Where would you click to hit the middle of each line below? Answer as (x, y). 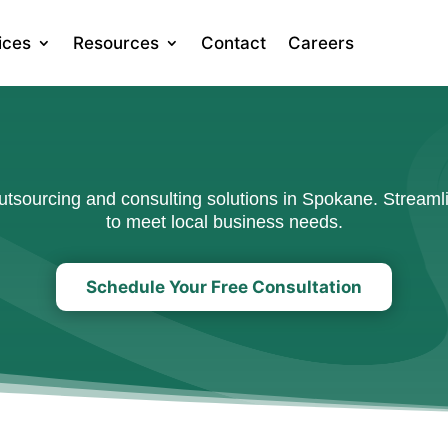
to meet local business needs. (224, 221)
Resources (116, 43)
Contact (234, 43)
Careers (321, 43)
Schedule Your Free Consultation (224, 287)
